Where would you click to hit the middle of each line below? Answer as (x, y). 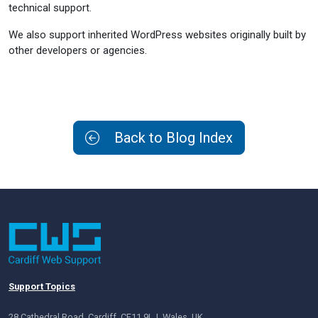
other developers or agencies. (78, 50)
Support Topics (42, 286)
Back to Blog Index (172, 138)
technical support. (50, 8)
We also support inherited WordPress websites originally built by (157, 35)
